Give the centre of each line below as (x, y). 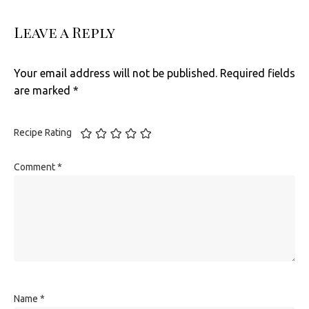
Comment (36, 167)
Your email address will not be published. (116, 73)
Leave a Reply (64, 31)
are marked (43, 90)
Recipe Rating (43, 133)
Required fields (258, 73)
